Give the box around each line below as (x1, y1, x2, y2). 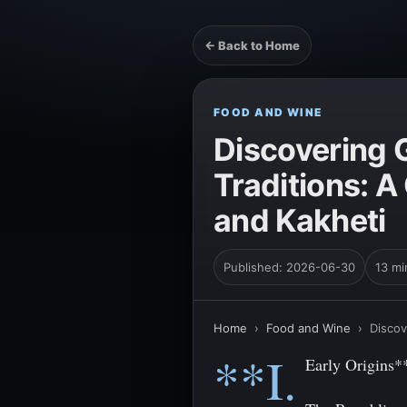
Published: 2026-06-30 (223, 260, 355, 274)
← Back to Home (204, 38, 300, 53)
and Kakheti (213, 202, 386, 239)
